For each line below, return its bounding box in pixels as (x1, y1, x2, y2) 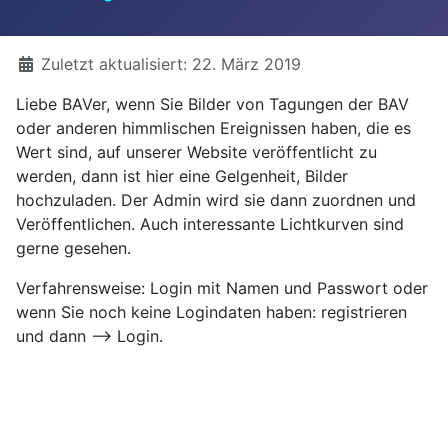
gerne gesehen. (16, 237, 131, 258)
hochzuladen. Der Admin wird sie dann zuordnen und (16, 189, 416, 210)
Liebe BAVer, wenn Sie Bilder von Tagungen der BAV (16, 93, 409, 114)
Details (15, 52, 69, 73)
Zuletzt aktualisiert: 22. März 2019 (41, 53, 301, 74)
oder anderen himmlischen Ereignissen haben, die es (16, 117, 411, 138)
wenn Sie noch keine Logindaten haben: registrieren (16, 301, 407, 322)
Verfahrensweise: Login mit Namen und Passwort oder (16, 277, 428, 298)
